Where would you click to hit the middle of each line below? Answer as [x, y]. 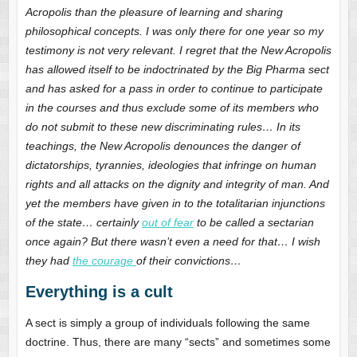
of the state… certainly [83, 223]
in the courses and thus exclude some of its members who [172, 108]
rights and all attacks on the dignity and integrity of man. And [177, 184]
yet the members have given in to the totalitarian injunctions [175, 204]
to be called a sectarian [253, 223]
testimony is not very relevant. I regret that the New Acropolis [178, 51]
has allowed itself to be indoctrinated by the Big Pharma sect [177, 70]
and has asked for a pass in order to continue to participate [174, 89]
